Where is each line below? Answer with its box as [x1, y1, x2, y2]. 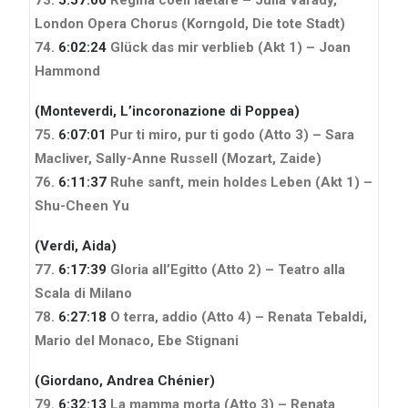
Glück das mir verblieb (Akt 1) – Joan [107, 38, 351, 56]
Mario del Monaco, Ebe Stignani [35, 331, 239, 349]
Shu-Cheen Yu [35, 197, 129, 214]
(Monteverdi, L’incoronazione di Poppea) [35, 102, 300, 119]
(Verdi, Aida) [35, 237, 117, 254]
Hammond [35, 62, 100, 79]
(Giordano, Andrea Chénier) [35, 372, 215, 389]
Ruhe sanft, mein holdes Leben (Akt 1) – [107, 173, 372, 190]
